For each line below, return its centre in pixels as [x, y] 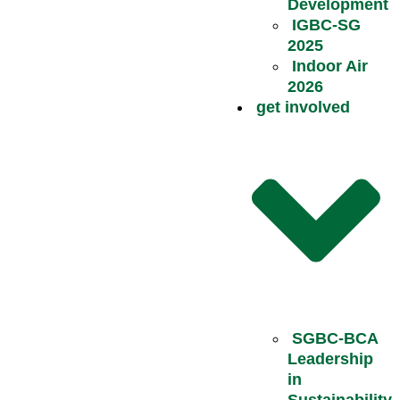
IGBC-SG [326, 25]
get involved [303, 107]
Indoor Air [329, 66]
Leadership [330, 358]
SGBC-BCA [334, 338]
